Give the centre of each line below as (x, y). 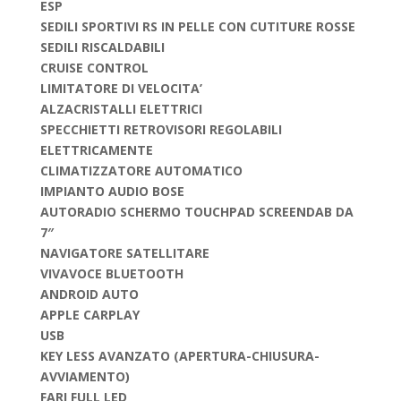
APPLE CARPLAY (90, 315)
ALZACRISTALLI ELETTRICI (123, 109)
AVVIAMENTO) (85, 376)
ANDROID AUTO (91, 294)
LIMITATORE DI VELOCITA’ (121, 88)
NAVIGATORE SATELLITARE (124, 253)
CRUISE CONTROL (94, 68)
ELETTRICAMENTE (96, 150)
